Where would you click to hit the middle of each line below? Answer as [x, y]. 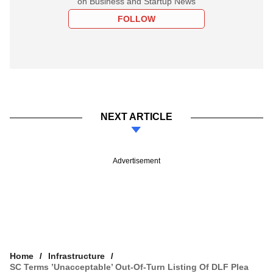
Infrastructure [76, 256]
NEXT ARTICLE [136, 116]
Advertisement [136, 161]
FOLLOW [136, 19]
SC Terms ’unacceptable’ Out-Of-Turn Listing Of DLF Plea [129, 267]
